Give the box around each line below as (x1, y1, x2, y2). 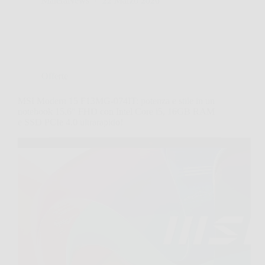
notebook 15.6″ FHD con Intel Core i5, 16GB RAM (18, 106, 215, 117)
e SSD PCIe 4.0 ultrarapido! (18, 117, 123, 127)
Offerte (41, 70, 68, 81)
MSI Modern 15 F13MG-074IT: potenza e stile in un (18, 95, 215, 106)
